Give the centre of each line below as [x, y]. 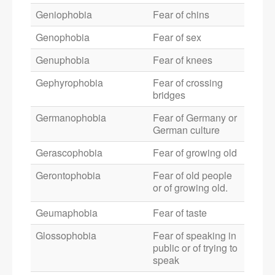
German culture [186, 130]
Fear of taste [180, 213]
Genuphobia [63, 60]
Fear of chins [181, 15]
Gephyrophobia [69, 83]
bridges [169, 95]
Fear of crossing [188, 83]
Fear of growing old [195, 153]
